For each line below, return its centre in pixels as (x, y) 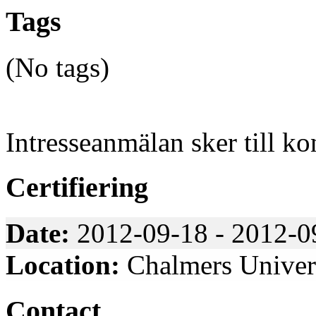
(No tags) (57, 67)
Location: (63, 265)
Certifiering (77, 188)
